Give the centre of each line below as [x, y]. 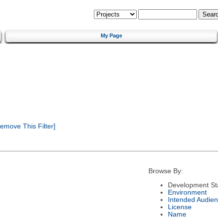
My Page [111, 35]
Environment [187, 192]
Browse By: [165, 171]
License [180, 207]
